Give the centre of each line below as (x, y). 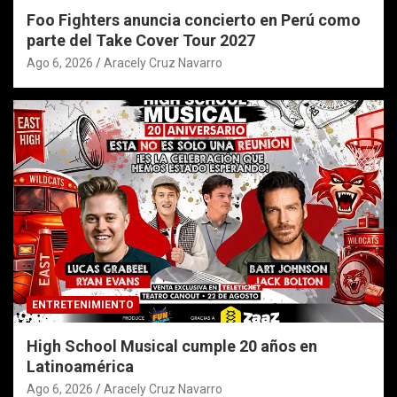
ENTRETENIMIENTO (83, 304)
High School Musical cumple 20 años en (172, 346)
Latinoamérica (80, 366)
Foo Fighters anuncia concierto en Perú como (194, 19)
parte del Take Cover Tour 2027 (141, 40)
